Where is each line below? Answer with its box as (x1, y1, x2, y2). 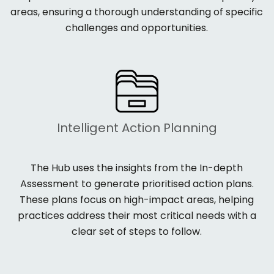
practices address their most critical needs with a (17, 209, 256, 223)
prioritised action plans (141, 177, 252, 191)
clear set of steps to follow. (72, 224, 202, 239)
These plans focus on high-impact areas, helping (20, 193, 254, 207)
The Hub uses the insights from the (31, 161, 200, 176)
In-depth (199, 161, 243, 176)
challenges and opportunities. (65, 20, 209, 35)
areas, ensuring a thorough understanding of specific (10, 4, 264, 19)
